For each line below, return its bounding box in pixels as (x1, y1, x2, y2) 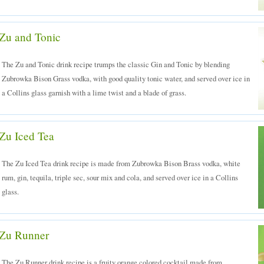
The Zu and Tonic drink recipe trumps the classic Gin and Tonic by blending (2, 59, 230, 70)
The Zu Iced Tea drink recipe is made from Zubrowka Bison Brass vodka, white (2, 158, 240, 169)
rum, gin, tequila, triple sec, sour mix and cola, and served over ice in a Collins (2, 172, 238, 183)
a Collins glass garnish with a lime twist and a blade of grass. (2, 87, 186, 98)
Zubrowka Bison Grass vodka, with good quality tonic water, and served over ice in (2, 73, 250, 84)
